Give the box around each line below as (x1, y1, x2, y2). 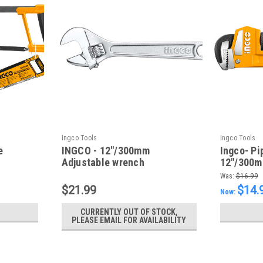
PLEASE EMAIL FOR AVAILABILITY (72, 215, 187, 225)
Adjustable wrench (61, 156, 144, 168)
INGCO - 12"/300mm (61, 144, 150, 157)
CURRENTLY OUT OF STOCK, (80, 207, 178, 217)
